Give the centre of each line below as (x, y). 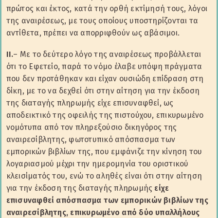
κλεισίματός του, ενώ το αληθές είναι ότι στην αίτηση (104, 176)
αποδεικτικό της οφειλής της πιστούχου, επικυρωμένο (105, 115)
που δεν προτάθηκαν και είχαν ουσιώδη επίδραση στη (105, 79)
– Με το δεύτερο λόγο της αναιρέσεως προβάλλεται (107, 54)
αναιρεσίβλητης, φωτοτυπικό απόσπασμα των (91, 140)
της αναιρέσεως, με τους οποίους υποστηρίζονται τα (102, 21)
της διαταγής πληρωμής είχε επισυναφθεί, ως (90, 103)
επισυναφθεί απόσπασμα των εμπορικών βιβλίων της (107, 200)
